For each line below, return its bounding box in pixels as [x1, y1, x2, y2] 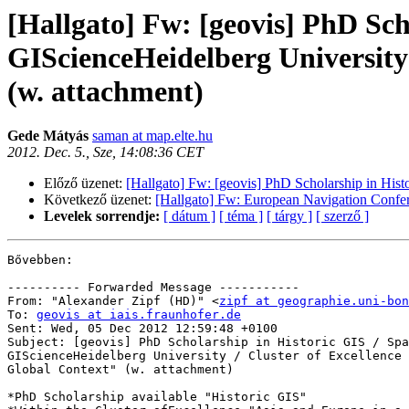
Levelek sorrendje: [44, 208, 160, 225]
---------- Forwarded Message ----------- [7, 280, 299, 295]
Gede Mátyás [7, 128, 92, 144]
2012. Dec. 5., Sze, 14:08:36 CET [7, 144, 204, 161]
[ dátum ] [163, 208, 215, 225]
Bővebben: [7, 253, 73, 267]
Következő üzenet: [44, 192, 155, 208]
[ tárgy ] [267, 208, 312, 225]
